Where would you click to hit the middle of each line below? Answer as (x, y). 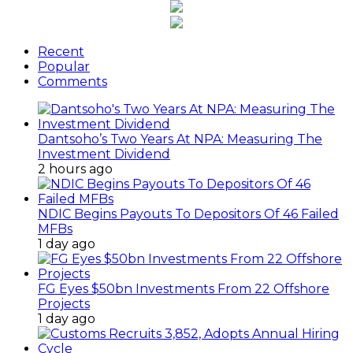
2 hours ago (75, 169)
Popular (64, 66)
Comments (72, 81)
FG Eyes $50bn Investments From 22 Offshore (184, 288)
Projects (64, 303)
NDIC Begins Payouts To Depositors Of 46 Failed (188, 214)
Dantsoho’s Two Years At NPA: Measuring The (180, 139)
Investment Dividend (104, 154)
